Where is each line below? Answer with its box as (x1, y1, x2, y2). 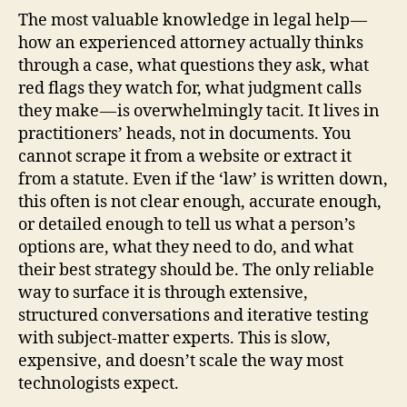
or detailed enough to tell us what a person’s (18, 213, 355, 235)
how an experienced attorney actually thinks (18, 32, 363, 54)
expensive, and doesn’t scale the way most (18, 350, 343, 372)
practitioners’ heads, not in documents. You (18, 123, 351, 144)
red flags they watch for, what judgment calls (18, 77, 362, 99)
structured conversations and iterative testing (18, 304, 369, 326)
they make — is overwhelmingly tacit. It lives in (18, 100, 380, 122)
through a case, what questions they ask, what (18, 55, 369, 76)
